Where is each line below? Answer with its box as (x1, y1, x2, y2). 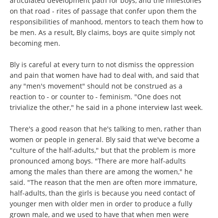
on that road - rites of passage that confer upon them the (10, 6, 197, 16)
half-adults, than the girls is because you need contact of (10, 188, 195, 198)
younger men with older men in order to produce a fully (10, 199, 192, 208)
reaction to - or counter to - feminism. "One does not (10, 92, 181, 101)
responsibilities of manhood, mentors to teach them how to (10, 17, 203, 26)
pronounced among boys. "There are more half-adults (10, 156, 186, 165)
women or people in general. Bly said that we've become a (10, 135, 200, 144)
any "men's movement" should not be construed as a (10, 81, 182, 91)
